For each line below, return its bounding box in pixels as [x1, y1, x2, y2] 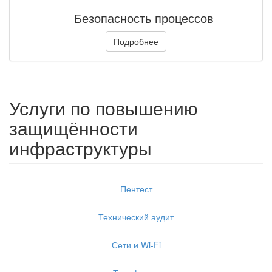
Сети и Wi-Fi [111, 239, 161, 251]
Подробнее [114, 35, 158, 47]
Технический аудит [98, 211, 174, 223]
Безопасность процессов [73, 9, 214, 27]
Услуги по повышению [9, 95, 198, 121]
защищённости [9, 115, 138, 141]
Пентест [120, 183, 152, 195]
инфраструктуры [9, 135, 152, 161]
